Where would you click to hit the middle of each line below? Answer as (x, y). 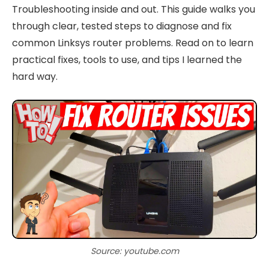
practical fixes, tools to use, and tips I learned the (127, 59)
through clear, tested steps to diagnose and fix (122, 26)
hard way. (35, 76)
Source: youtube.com (134, 251)
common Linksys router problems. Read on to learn (133, 43)
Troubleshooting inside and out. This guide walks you (134, 9)
